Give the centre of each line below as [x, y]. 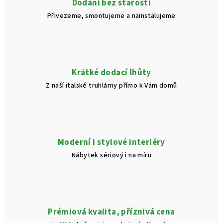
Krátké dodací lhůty [111, 73]
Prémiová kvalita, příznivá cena [111, 212]
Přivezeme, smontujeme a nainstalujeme [111, 16]
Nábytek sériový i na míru [111, 155]
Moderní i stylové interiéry [111, 142]
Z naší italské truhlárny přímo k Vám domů [111, 86]
